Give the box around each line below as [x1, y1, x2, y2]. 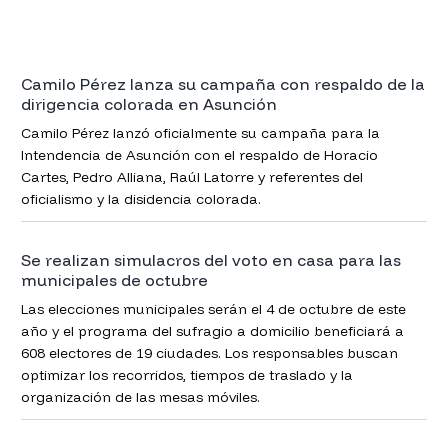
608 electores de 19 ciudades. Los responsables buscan [20, 344, 398, 363]
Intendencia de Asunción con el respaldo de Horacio [20, 145, 378, 164]
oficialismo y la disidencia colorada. [20, 189, 261, 208]
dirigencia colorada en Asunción [20, 93, 277, 114]
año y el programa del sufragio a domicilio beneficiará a [20, 322, 404, 341]
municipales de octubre [20, 270, 208, 291]
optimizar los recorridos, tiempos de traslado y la [20, 366, 353, 385]
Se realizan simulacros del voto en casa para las [20, 250, 401, 271]
